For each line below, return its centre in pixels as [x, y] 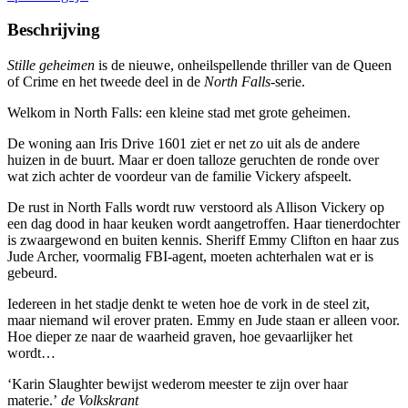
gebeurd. [32, 273]
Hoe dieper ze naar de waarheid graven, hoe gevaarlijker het [180, 337]
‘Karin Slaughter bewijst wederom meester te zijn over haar [178, 384]
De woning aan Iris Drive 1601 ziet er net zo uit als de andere [184, 144]
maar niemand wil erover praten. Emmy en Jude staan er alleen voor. [204, 321]
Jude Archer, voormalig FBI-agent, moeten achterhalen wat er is [190, 257]
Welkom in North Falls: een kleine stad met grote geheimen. [179, 113]
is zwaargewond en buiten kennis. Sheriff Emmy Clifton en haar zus [203, 240]
